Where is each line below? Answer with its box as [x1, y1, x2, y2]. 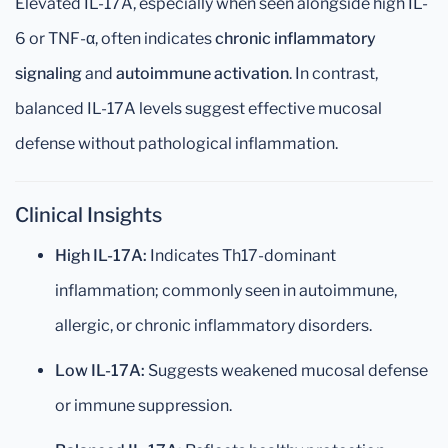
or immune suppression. [55, 396, 232, 415]
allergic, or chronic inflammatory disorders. [55, 316, 372, 335]
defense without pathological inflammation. [15, 134, 338, 153]
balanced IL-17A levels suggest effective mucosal [15, 99, 382, 118]
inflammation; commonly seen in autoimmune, [55, 281, 397, 300]
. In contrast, [289, 64, 378, 83]
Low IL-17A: [55, 361, 145, 380]
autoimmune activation [116, 64, 289, 83]
